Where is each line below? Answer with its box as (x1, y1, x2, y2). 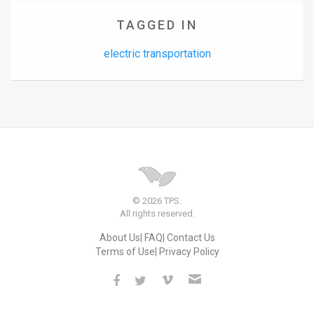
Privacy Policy (158, 245, 219, 257)
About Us (99, 231, 140, 243)
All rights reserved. (119, 207, 195, 219)
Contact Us (166, 231, 215, 243)
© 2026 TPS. (132, 195, 182, 206)
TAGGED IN (116, 18, 198, 33)
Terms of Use (95, 245, 155, 257)
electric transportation (103, 47, 211, 61)
